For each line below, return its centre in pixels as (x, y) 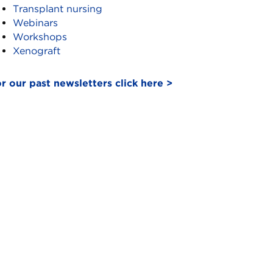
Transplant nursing (58, 9)
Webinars (36, 23)
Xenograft (37, 51)
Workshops (40, 37)
